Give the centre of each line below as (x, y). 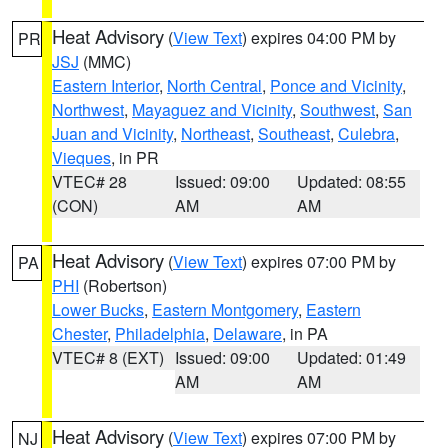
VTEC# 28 (89, 181)
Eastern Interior (105, 85)
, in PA (305, 333)
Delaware (247, 333)
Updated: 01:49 (352, 357)
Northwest (88, 109)
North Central (214, 85)
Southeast (294, 133)
